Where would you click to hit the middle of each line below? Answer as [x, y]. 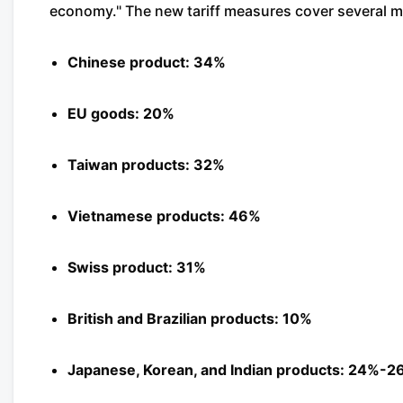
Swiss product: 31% [137, 267]
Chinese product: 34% [147, 62]
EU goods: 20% [121, 113]
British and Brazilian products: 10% [190, 318]
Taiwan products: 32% [146, 165]
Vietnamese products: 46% [164, 216]
